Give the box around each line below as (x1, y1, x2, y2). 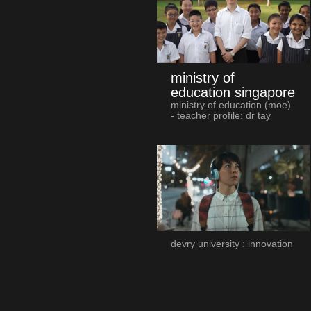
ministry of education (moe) (170, 99, 291, 110)
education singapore (170, 84, 295, 100)
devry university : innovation (170, 238, 293, 249)
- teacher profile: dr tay (170, 110, 271, 121)
